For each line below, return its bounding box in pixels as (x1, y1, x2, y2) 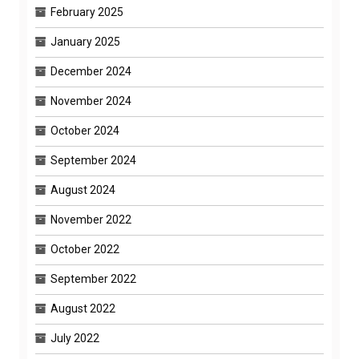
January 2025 (50, 34, 120, 48)
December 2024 (50, 64, 131, 78)
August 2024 (50, 183, 115, 196)
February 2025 (50, 5, 123, 18)
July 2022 (50, 331, 99, 345)
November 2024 (50, 94, 131, 107)
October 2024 (50, 123, 119, 137)
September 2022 (50, 272, 136, 285)
